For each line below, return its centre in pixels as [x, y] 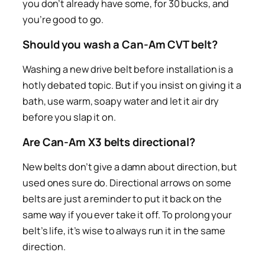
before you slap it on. [69, 117]
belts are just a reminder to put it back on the [122, 198]
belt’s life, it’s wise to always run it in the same [124, 230]
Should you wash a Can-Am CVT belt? [120, 45]
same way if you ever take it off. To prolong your [127, 214]
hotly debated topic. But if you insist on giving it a [132, 85]
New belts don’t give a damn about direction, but [130, 167]
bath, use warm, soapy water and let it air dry [121, 101]
